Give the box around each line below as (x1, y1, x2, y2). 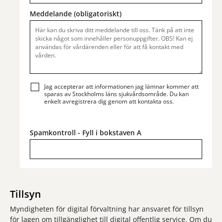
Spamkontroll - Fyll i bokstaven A (30, 128, 141, 137)
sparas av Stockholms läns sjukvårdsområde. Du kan (44, 90, 189, 98)
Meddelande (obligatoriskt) (30, 9, 121, 18)
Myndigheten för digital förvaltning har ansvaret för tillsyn (10, 204, 204, 214)
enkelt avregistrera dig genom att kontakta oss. (44, 97, 174, 106)
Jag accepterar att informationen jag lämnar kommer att (44, 82, 199, 91)
